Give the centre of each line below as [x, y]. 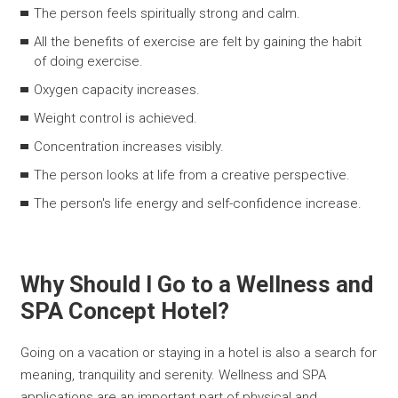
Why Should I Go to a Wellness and [197, 284]
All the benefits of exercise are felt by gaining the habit [198, 41]
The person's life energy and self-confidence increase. [198, 203]
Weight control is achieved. [116, 118]
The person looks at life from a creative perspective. [192, 175]
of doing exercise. [89, 61]
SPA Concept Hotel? [125, 310]
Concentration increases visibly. [129, 146]
